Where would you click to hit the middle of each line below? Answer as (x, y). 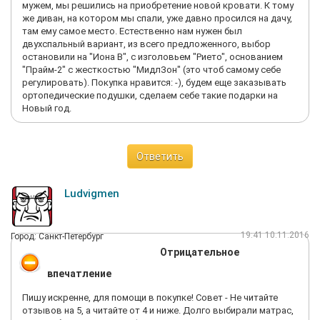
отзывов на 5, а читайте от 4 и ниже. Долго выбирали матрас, (158, 310)
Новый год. (47, 108)
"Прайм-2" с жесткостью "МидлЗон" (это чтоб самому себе (151, 70)
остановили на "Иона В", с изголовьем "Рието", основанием (152, 57)
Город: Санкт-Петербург (57, 236)
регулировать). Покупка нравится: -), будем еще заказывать (154, 82)
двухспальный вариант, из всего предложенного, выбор (146, 44)
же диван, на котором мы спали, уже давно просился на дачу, (157, 18)
